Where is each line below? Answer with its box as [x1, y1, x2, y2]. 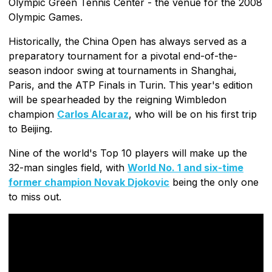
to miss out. [8, 190, 61, 203]
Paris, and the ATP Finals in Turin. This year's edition [8, 78, 253, 91]
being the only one [169, 175, 259, 188]
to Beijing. [8, 122, 52, 135]
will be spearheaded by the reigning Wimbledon [8, 93, 226, 106]
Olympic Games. [8, 10, 83, 23]
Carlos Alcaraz [57, 107, 129, 120]
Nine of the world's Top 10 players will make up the [8, 146, 247, 159]
